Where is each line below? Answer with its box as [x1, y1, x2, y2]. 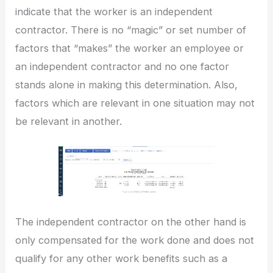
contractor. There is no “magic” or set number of [15, 24, 247, 37]
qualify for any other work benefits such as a [15, 252, 228, 264]
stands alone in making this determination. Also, [15, 79, 238, 91]
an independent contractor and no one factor [15, 60, 230, 73]
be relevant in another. [15, 115, 122, 128]
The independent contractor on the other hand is [15, 215, 247, 228]
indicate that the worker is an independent [15, 5, 213, 18]
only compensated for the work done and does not [15, 233, 255, 246]
